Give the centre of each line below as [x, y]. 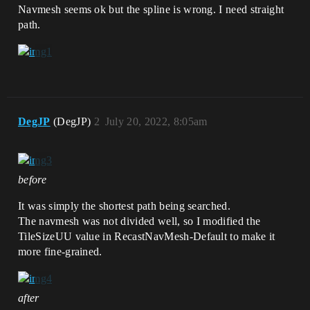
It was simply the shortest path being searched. [125, 206]
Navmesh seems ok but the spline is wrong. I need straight [151, 9]
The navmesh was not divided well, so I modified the [139, 221]
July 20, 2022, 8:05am [156, 122]
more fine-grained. [60, 251]
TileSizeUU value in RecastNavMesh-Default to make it [147, 236]
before [32, 179]
